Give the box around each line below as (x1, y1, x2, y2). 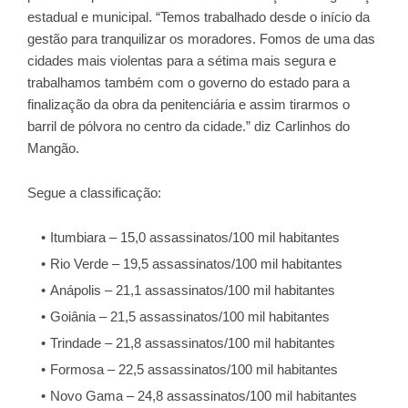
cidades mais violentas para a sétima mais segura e (27, 52, 336, 68)
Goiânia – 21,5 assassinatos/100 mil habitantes (50, 308, 330, 324)
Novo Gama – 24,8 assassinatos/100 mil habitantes (50, 387, 357, 403)
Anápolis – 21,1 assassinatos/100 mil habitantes (50, 281, 335, 298)
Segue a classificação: (27, 184, 161, 200)
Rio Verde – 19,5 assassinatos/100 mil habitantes (50, 255, 342, 271)
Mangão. (27, 139, 79, 156)
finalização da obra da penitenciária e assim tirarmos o (27, 96, 350, 112)
